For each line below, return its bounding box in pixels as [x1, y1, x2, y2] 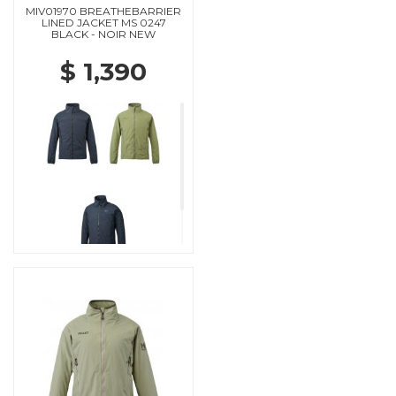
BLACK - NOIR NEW [51, 27, 156, 41]
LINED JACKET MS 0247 [41, 15, 166, 29]
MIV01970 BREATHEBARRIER [26, 4, 181, 18]
